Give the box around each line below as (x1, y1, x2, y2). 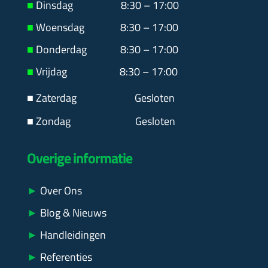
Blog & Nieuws (37, 205, 106, 221)
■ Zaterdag (26, 90, 110, 106)
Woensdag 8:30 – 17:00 (33, 19, 178, 36)
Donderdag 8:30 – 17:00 (33, 41, 178, 58)
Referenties (37, 249, 92, 266)
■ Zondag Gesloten (26, 113, 175, 130)
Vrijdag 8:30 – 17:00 (33, 63, 178, 80)
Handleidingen (37, 227, 106, 243)
